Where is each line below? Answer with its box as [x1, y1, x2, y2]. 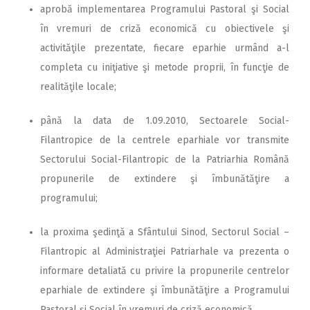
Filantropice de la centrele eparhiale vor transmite [40, 134, 289, 146]
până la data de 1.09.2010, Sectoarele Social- [40, 114, 289, 127]
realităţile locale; [40, 80, 116, 93]
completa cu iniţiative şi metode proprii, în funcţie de [40, 61, 289, 73]
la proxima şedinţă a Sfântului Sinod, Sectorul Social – [40, 226, 289, 238]
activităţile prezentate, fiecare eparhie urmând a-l [40, 42, 289, 54]
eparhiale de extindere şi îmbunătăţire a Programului [40, 284, 289, 296]
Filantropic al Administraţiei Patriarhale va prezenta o [40, 245, 289, 257]
